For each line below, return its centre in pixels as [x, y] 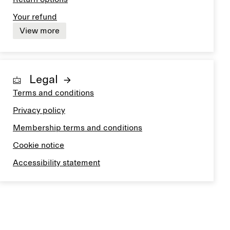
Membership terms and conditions [78, 128]
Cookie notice [39, 145]
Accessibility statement [56, 163]
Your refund [35, 17]
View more [40, 31]
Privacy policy [39, 110]
